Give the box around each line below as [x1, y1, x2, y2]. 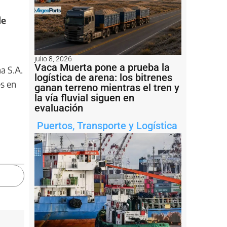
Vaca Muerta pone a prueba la [34, 61, 170, 73]
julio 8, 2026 [34, 54, 72, 63]
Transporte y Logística [77, 119, 177, 132]
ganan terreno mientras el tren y [34, 81, 179, 94]
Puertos [37, 119, 72, 132]
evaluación [34, 101, 83, 114]
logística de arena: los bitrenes [34, 71, 172, 84]
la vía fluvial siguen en [34, 91, 134, 104]
